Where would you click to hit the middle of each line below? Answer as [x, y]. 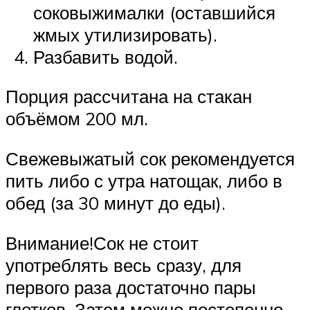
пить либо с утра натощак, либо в [144, 180]
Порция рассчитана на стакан [129, 97]
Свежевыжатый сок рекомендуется [150, 158]
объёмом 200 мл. [77, 119]
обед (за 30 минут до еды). [116, 202]
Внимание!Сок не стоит [102, 243]
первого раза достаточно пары [131, 287]
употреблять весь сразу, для [124, 265]
